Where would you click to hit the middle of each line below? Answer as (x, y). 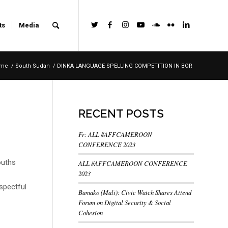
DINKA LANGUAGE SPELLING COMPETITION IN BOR (125, 66)
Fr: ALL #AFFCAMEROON (115, 134)
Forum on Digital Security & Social (124, 202)
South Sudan (33, 66)
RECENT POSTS (121, 114)
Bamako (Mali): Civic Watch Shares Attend (135, 192)
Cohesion (91, 212)
